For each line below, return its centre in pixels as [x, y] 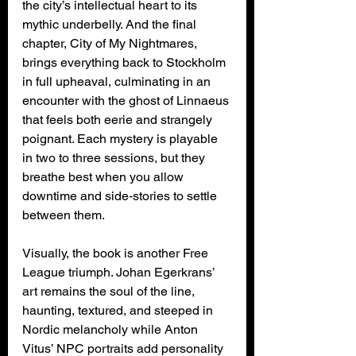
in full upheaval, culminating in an [118, 81]
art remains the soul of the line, [110, 291]
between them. [64, 215]
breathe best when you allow [104, 176]
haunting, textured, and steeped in [119, 310]
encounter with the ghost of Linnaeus [127, 100]
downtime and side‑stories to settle [121, 195]
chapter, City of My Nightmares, [111, 43]
